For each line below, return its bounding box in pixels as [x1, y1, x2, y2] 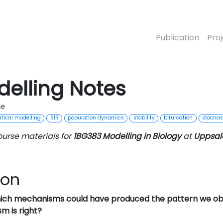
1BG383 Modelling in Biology [73, 130, 181, 142]
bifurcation [164, 114, 193, 122]
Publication [156, 32, 199, 43]
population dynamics [68, 114, 124, 122]
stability [133, 114, 155, 122]
